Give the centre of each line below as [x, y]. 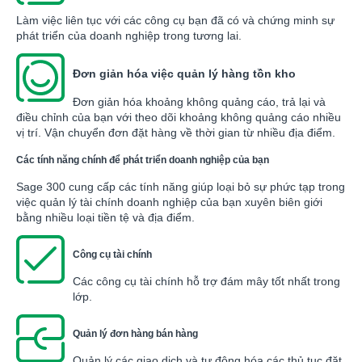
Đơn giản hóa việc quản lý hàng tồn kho [184, 73]
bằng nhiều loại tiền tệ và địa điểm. [105, 217]
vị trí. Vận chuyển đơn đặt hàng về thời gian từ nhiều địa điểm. [177, 132]
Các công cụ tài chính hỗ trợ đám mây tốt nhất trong [206, 281]
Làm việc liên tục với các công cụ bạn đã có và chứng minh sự [175, 20]
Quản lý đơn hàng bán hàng [135, 333]
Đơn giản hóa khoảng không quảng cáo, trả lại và [199, 101]
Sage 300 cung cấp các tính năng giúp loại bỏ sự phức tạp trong [181, 186]
